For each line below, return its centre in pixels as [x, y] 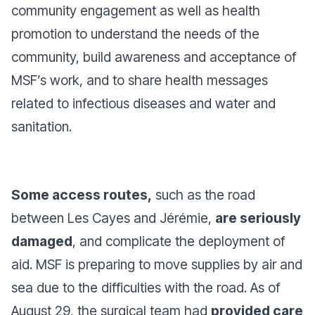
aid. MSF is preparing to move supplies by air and [157, 264]
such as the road [204, 194]
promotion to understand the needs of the [135, 33]
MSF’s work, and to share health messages [140, 80]
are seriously [258, 218]
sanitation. [41, 126]
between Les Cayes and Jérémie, [113, 218]
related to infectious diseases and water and [143, 103]
